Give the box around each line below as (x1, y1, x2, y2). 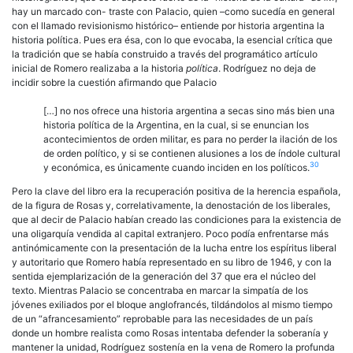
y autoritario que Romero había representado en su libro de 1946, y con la (12, 255, 332, 268)
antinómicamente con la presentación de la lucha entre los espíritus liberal (12, 241, 336, 254)
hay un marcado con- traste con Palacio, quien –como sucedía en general (12, 5, 335, 17)
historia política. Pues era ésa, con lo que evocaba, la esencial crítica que (12, 33, 333, 46)
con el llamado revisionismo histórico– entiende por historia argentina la (12, 19, 325, 32)
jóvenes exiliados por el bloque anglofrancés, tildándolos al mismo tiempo (12, 298, 333, 310)
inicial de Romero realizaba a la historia (12, 61, 186, 74)
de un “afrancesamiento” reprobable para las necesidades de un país (12, 312, 313, 325)
